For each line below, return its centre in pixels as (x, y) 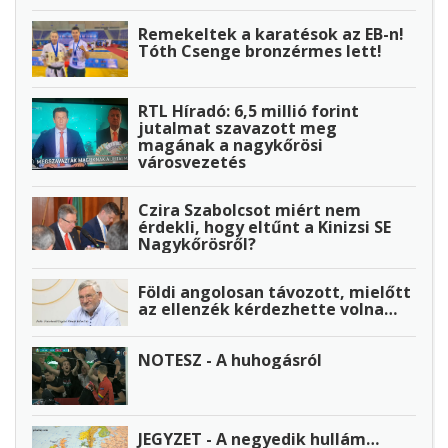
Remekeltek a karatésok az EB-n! (271, 34)
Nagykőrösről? (197, 243)
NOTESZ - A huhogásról (230, 359)
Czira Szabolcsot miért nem (249, 209)
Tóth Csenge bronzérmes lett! (260, 51)
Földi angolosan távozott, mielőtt (274, 291)
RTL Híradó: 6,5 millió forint (248, 110)
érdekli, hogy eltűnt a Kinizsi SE (264, 226)
